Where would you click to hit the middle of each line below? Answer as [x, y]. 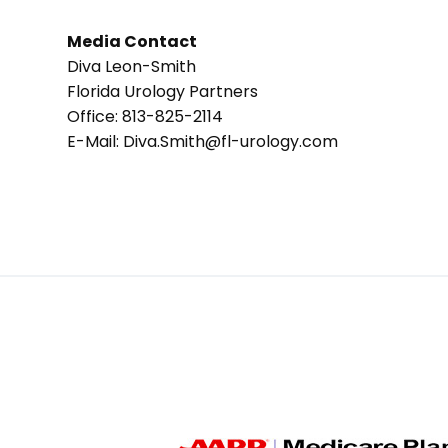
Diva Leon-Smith [132, 66]
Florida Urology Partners [163, 91]
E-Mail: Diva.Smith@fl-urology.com [203, 141]
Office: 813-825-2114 [145, 116]
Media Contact [132, 41]
